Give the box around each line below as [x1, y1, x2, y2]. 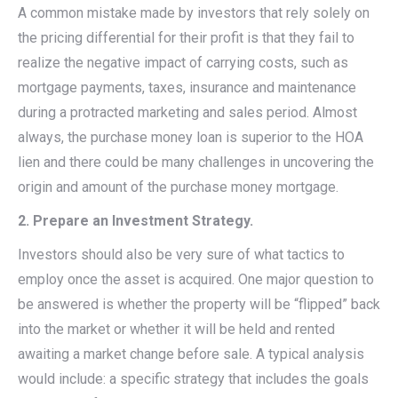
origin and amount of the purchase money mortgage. [18, 178, 338, 195]
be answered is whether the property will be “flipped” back [18, 295, 380, 313]
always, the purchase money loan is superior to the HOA [18, 128, 363, 146]
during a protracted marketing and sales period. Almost [18, 103, 357, 121]
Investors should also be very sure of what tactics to [18, 245, 345, 263]
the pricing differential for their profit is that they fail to [18, 28, 354, 46]
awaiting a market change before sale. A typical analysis [18, 345, 364, 362]
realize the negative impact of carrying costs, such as [18, 53, 348, 71]
